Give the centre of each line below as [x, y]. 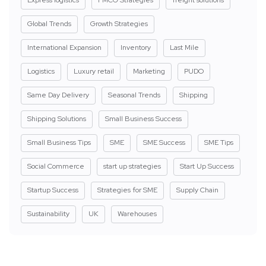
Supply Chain [197, 190]
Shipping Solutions [57, 118]
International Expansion [64, 47]
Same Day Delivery [58, 95]
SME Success [164, 142]
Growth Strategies [119, 23]
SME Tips [219, 142]
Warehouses [137, 213]
